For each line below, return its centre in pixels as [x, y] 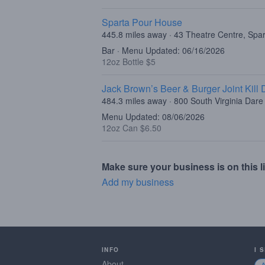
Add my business [138, 182]
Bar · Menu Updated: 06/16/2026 [163, 50]
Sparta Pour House [142, 22]
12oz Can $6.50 [132, 128]
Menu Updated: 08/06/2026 [153, 117]
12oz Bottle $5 [129, 62]
